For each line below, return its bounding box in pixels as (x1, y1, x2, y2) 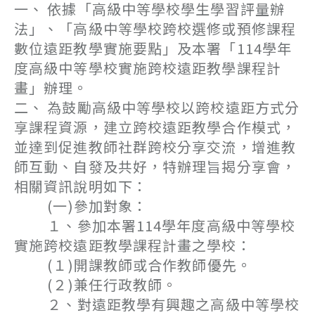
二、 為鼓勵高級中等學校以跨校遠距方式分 (14, 97, 300, 117)
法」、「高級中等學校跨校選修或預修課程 (14, 18, 296, 39)
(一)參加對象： (14, 195, 148, 216)
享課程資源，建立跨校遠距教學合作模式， (14, 117, 296, 137)
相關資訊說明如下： (14, 176, 148, 196)
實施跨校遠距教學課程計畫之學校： (14, 235, 252, 255)
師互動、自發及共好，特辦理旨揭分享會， (14, 156, 296, 176)
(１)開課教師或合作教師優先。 (14, 255, 252, 275)
